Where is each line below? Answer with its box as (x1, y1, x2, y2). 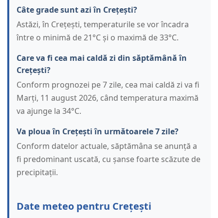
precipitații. (17, 167, 58, 178)
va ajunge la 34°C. (17, 106, 81, 117)
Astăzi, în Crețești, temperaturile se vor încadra (17, 19, 189, 30)
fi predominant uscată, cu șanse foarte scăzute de (17, 154, 200, 165)
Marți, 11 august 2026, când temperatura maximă (17, 92, 199, 104)
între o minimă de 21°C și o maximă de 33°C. (17, 32, 179, 43)
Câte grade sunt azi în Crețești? (17, 4, 137, 16)
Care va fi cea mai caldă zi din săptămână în (17, 53, 187, 64)
